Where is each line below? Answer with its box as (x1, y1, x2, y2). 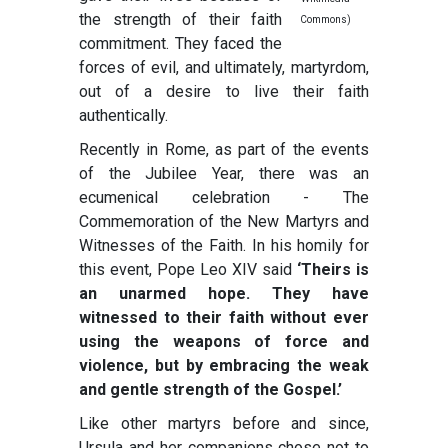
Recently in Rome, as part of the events (79, 140, 369, 160)
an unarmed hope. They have (79, 284, 369, 304)
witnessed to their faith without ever (79, 308, 369, 328)
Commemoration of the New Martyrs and (79, 212, 369, 232)
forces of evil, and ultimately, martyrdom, (79, 58, 369, 78)
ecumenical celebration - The (79, 188, 369, 208)
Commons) (300, 14, 351, 26)
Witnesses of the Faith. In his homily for (79, 236, 369, 256)
